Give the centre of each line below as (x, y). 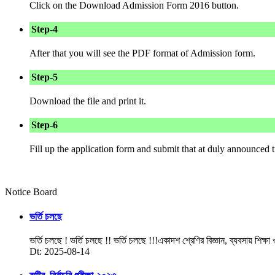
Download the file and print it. (88, 101)
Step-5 (45, 77)
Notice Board (31, 192)
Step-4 (45, 29)
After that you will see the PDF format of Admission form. (142, 53)
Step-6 (45, 125)
